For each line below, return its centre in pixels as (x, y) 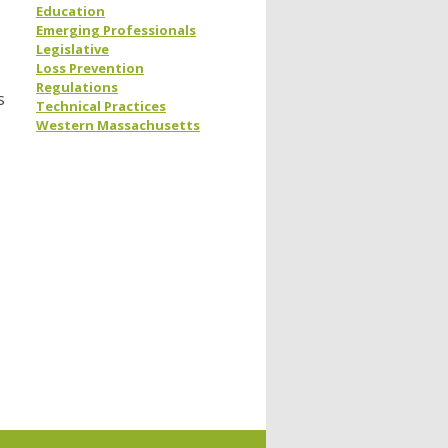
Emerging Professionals (116, 30)
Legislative (72, 49)
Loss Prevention (90, 68)
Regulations (77, 87)
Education (70, 11)
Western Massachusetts (118, 125)
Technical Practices (101, 106)
